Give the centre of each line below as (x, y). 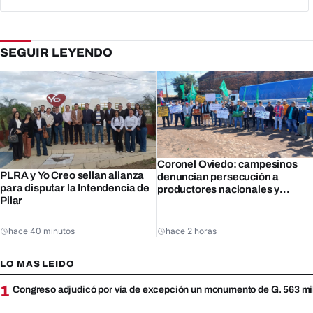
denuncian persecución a (218, 177)
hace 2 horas (191, 231)
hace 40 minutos (42, 231)
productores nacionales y (219, 190)
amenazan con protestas (217, 202)
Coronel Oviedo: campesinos (227, 165)
